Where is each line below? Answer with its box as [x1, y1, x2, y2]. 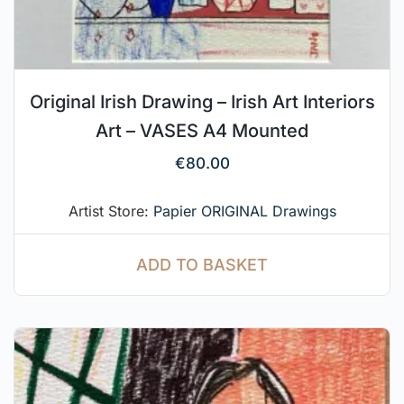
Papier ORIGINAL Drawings [152, 201, 336, 220]
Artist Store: [68, 201, 153, 220]
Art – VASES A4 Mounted [96, 119, 308, 142]
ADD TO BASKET [136, 254, 268, 274]
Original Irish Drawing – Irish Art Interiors [29, 90, 375, 113]
